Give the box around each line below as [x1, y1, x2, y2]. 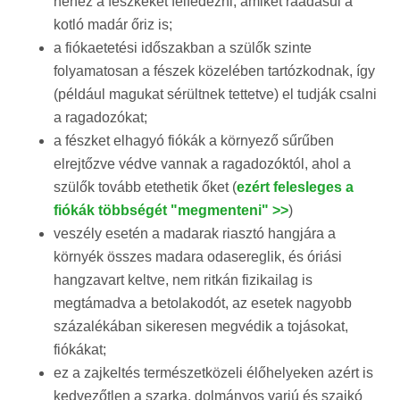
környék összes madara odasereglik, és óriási [54, 248, 342, 264]
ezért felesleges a [237, 179, 354, 195]
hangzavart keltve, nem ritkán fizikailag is [54, 271, 312, 287]
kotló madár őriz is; [54, 16, 172, 32]
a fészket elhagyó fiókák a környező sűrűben [54, 132, 334, 148]
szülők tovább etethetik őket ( [54, 179, 237, 195]
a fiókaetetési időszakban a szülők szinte [54, 39, 312, 55]
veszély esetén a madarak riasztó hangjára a [54, 225, 336, 241]
